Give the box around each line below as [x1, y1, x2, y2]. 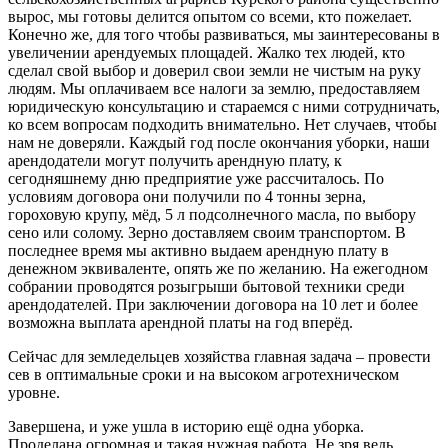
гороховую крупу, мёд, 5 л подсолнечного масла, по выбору [8, 205, 416, 223]
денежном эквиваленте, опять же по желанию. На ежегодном [8, 259, 428, 277]
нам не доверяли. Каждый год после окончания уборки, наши [8, 133, 430, 151]
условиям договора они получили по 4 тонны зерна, [8, 187, 366, 205]
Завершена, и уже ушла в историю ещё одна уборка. [8, 417, 364, 435]
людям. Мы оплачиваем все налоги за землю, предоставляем [8, 79, 420, 97]
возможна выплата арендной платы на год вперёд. [8, 313, 353, 331]
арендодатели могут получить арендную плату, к [8, 151, 342, 169]
